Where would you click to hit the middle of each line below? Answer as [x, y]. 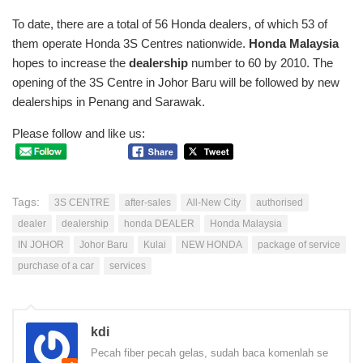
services [128, 266]
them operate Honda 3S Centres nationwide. [130, 43]
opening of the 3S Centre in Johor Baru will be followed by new [176, 82]
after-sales [148, 203]
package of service [299, 245]
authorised [280, 203]
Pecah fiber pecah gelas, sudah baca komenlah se [209, 353]
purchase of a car [56, 266]
